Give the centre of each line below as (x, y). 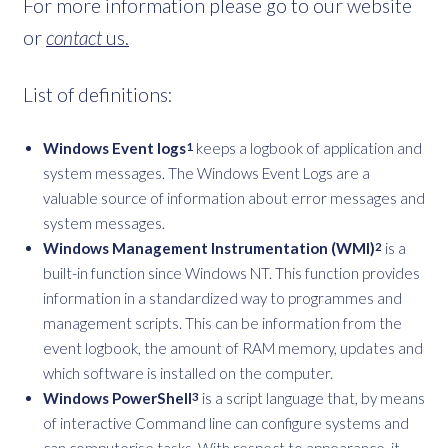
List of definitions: (98, 94)
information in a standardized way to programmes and (222, 297)
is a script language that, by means (312, 397)
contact (76, 37)
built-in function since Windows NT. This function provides (231, 272)
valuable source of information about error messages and (234, 197)
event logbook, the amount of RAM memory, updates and (233, 347)
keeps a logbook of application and (307, 147)
